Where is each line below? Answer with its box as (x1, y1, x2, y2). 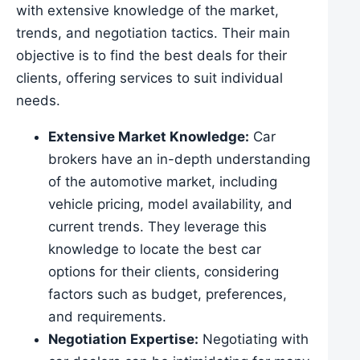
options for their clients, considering (48, 264, 279, 280)
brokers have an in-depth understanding (48, 151, 310, 168)
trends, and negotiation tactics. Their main (16, 25, 290, 42)
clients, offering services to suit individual (16, 70, 283, 87)
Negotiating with (198, 331, 309, 348)
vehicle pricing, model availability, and (48, 196, 292, 213)
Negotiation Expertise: (48, 331, 198, 348)
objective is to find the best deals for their (16, 47, 287, 64)
